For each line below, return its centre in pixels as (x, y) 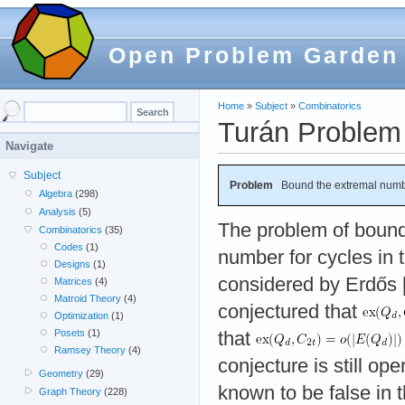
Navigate (29, 146)
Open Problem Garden (254, 55)
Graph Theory (71, 391)
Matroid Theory (87, 298)
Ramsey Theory (89, 350)
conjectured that (290, 311)
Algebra (56, 193)
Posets (69, 333)
